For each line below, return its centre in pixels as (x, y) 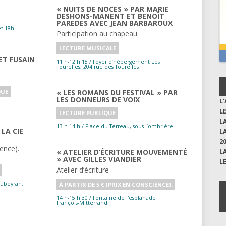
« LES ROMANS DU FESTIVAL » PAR (117, 93)
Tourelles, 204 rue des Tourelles (98, 67)
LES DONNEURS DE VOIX (98, 100)
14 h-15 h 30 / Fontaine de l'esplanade (106, 198)
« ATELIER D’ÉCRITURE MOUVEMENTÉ (122, 152)
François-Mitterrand (82, 203)
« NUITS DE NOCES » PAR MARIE (112, 9)
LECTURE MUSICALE (88, 48)
